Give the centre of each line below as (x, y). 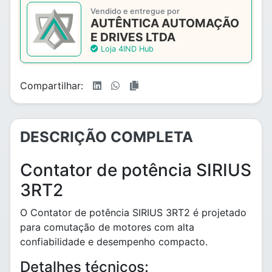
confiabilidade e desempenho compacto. (114, 242)
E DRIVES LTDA (133, 37)
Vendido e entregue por (135, 11)
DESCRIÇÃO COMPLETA (107, 137)
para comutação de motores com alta (107, 227)
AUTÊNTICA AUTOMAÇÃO (165, 23)
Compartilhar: (52, 86)
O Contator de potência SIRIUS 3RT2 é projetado (133, 212)
